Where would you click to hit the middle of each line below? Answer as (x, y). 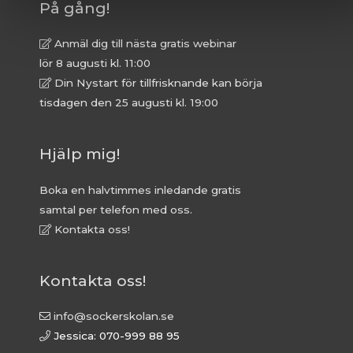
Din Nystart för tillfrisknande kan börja (157, 83)
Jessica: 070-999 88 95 (115, 336)
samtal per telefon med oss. (116, 209)
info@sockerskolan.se (114, 316)
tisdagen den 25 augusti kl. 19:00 (129, 103)
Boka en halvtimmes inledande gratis (140, 190)
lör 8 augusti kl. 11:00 (95, 63)
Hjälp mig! (80, 154)
